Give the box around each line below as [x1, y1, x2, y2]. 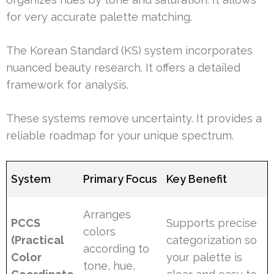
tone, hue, [83, 259, 136, 272]
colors [83, 224, 116, 238]
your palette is [166, 250, 243, 264]
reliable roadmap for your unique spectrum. [6, 128, 234, 142]
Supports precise [166, 216, 257, 229]
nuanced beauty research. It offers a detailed [6, 61, 240, 74]
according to [83, 242, 150, 255]
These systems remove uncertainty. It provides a [6, 111, 262, 125]
